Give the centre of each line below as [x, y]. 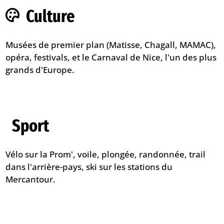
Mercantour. [31, 179]
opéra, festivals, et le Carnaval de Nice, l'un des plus [111, 57]
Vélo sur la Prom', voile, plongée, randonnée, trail [106, 154]
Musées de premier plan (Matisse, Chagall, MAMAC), [111, 45]
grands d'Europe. [40, 70]
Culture [50, 16]
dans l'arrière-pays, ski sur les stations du [89, 167]
